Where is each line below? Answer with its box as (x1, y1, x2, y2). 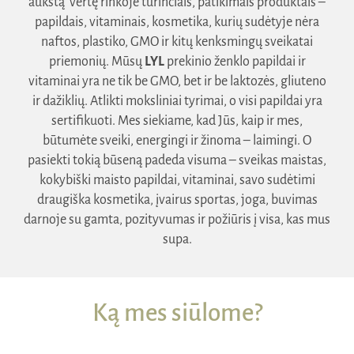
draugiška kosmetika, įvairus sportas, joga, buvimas (36, 192, 318, 207)
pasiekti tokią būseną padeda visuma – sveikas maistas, (28, 153, 326, 168)
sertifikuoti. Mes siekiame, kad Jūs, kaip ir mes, (51, 113, 303, 128)
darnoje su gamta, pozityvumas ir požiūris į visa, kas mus (24, 212, 330, 227)
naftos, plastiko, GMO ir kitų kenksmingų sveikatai (41, 34, 313, 49)
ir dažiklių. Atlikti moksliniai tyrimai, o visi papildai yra (32, 93, 322, 108)
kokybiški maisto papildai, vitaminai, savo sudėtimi (39, 172, 315, 187)
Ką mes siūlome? (92, 299, 262, 326)
